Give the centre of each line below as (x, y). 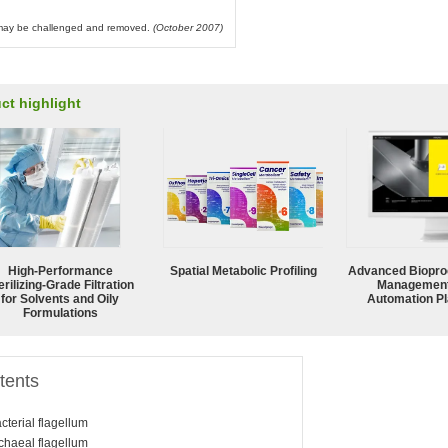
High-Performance (60, 270)
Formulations (60, 312)
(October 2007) (186, 27)
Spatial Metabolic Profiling (243, 270)
